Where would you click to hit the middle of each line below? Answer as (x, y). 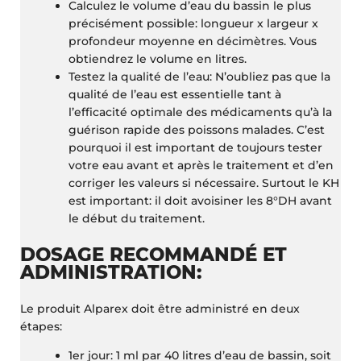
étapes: (41, 326)
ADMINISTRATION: (112, 272)
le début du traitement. (137, 218)
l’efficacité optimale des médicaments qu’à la (201, 112)
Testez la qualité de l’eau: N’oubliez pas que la (200, 76)
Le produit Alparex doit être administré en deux (160, 308)
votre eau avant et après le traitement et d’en (201, 165)
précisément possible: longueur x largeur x (194, 23)
